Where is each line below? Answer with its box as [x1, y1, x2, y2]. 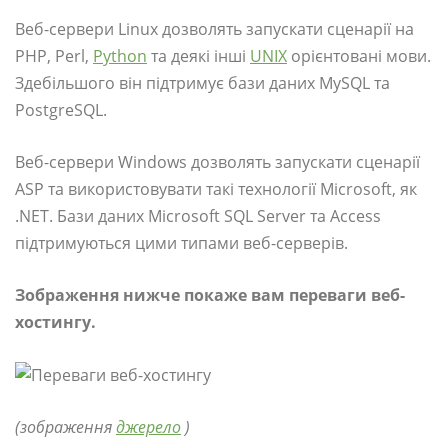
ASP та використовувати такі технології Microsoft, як [15, 177, 417, 200]
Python [93, 44, 147, 67]
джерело [116, 415, 181, 438]
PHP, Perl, [15, 44, 93, 67]
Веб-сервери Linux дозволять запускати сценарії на [15, 17, 414, 40]
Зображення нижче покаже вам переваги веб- [15, 283, 405, 306]
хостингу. [15, 310, 96, 333]
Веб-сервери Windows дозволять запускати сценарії [15, 150, 420, 173]
